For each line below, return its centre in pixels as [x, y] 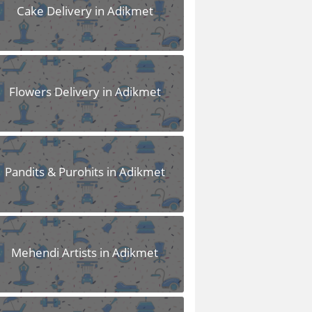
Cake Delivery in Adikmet [85, 10]
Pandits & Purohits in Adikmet [85, 172]
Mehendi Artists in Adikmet [85, 252]
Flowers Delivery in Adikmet [85, 91]
